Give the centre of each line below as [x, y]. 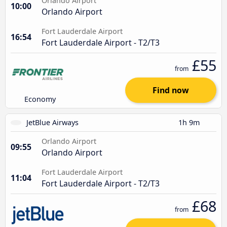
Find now [171, 90]
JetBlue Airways [53, 122]
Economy [40, 99]
